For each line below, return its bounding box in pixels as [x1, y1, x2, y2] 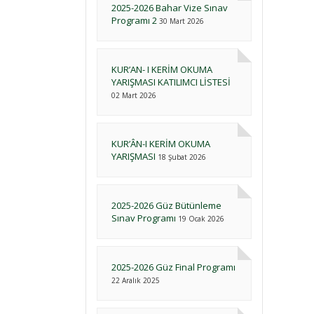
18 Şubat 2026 [158, 152, 206, 162]
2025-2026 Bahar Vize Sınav [111, 1, 228, 14]
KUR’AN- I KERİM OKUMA [111, 63, 212, 76]
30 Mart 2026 [159, 16, 204, 26]
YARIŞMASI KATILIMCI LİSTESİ [111, 76, 231, 88]
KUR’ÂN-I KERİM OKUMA [111, 137, 210, 150]
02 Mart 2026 [111, 90, 156, 100]
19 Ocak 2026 [178, 214, 224, 224]
